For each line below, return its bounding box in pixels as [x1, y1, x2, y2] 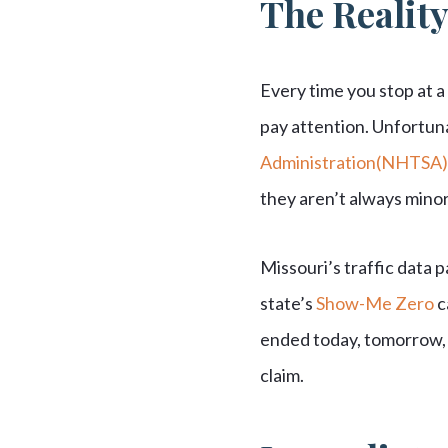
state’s [259, 291, 316, 314]
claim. [259, 363, 304, 386]
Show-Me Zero [315, 291, 434, 314]
